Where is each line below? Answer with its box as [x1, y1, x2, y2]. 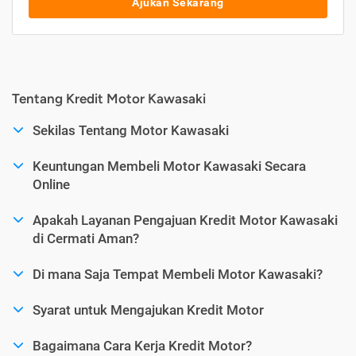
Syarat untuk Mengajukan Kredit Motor [33, 301, 264, 318]
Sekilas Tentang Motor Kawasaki [33, 122, 229, 138]
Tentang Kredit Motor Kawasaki [12, 91, 206, 107]
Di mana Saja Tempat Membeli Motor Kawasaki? [33, 265, 323, 282]
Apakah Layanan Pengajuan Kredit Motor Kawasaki [33, 211, 338, 228]
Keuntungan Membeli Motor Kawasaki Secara [33, 157, 306, 174]
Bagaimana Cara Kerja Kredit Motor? [33, 337, 252, 354]
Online [33, 176, 70, 192]
